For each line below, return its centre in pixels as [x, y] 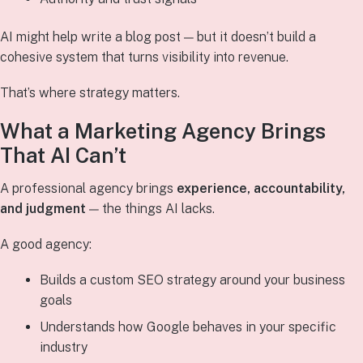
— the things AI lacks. [150, 209]
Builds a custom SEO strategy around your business [192, 280]
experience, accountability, [261, 189]
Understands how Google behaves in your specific [188, 327]
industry [63, 348]
